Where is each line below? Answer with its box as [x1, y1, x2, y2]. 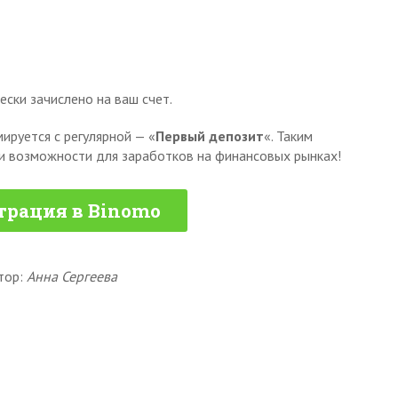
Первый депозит [155, 127, 264, 146]
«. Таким [264, 127, 313, 146]
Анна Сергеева [27, 267, 117, 286]
